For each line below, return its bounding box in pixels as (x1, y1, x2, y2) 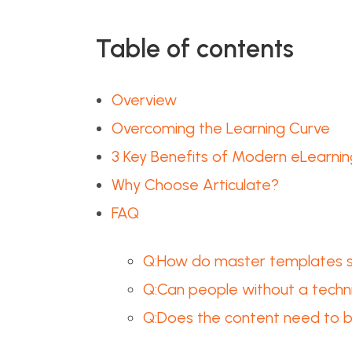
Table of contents (96, 34, 294, 64)
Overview (112, 90, 177, 109)
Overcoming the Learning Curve (112, 119, 330, 137)
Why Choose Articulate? (112, 175, 279, 194)
